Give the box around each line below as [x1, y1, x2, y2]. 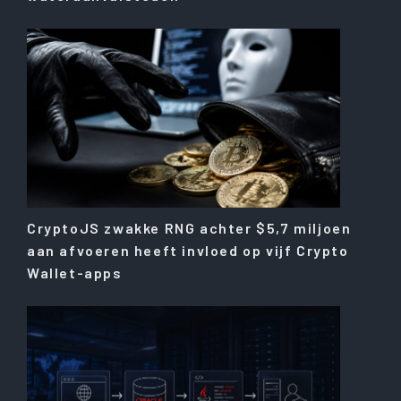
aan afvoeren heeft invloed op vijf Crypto [27, 242, 349, 260]
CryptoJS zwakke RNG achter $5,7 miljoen [27, 219, 352, 237]
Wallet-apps [27, 264, 123, 282]
